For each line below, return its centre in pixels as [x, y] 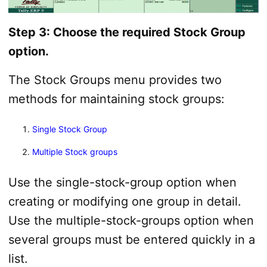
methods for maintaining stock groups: [116, 99]
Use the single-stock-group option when [122, 182]
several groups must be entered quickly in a [131, 239]
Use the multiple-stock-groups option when [131, 220]
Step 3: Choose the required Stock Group [127, 32]
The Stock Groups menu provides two [115, 80]
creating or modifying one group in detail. [125, 201]
